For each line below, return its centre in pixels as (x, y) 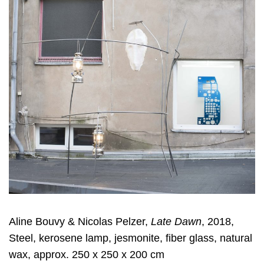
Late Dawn (176, 222)
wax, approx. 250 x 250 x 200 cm (87, 255)
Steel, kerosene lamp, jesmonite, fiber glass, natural (131, 238)
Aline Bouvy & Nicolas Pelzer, (80, 222)
